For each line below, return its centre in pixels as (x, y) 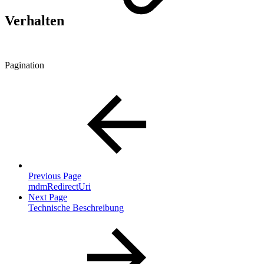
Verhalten (36, 20)
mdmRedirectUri (60, 187)
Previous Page (55, 176)
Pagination (24, 65)
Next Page (48, 197)
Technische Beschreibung (76, 208)
